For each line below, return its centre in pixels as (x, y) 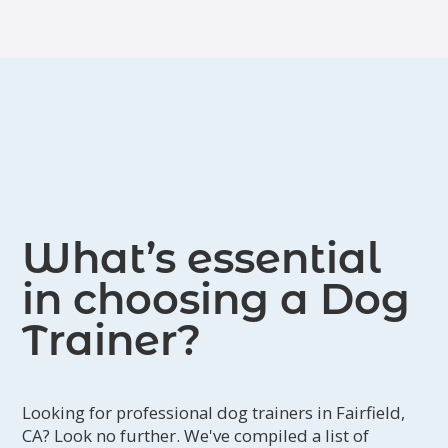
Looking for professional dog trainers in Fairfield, (214, 413)
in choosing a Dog (216, 299)
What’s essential (202, 258)
